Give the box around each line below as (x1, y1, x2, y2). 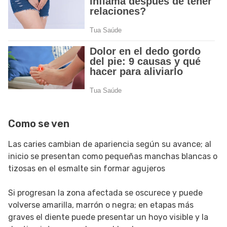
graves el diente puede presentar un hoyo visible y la (8, 212, 208, 222)
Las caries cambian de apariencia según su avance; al (8, 139, 211, 149)
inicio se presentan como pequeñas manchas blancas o (8, 152, 217, 162)
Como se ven (8, 118, 71, 130)
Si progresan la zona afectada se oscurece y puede (8, 188, 203, 198)
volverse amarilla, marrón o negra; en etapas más (8, 200, 194, 210)
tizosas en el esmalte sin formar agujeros (8, 164, 165, 174)
